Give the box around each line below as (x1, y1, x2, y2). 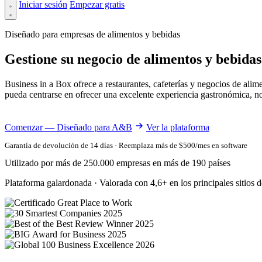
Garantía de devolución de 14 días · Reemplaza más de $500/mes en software (5, 140, 247, 150)
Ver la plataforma (146, 122, 209, 132)
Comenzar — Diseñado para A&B (5, 122, 132, 132)
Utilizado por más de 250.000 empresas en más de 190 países (5, 157, 230, 168)
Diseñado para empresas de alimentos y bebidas (5, 29, 180, 39)
